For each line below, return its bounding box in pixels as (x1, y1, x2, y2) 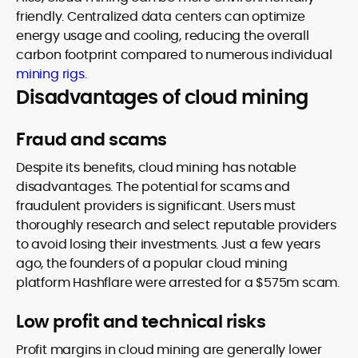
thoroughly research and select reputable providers (16, 216, 336, 234)
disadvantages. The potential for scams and (16, 177, 290, 196)
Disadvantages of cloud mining (16, 84, 308, 110)
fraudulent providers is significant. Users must (16, 197, 296, 215)
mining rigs (16, 65, 85, 83)
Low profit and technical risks (16, 309, 265, 334)
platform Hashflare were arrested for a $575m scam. (16, 273, 340, 292)
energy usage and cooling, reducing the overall (16, 26, 309, 45)
